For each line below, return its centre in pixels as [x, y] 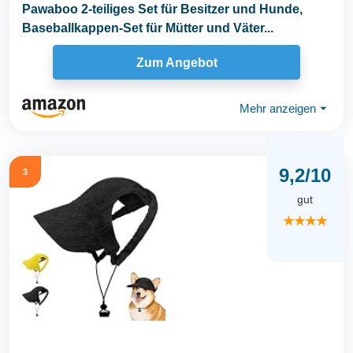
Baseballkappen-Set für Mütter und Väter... [148, 28]
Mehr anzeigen [278, 108]
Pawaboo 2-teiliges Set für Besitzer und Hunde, [162, 9]
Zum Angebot [176, 62]
